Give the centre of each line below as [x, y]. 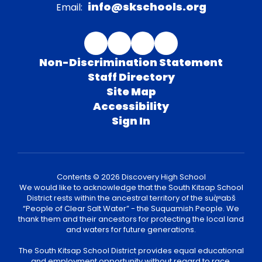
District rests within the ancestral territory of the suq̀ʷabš [131, 198]
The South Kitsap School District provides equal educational [131, 250]
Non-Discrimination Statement [131, 62]
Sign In [131, 120]
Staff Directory [131, 77]
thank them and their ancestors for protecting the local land [131, 219]
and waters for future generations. [131, 229]
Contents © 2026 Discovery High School [131, 177]
